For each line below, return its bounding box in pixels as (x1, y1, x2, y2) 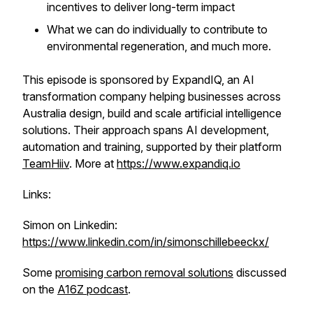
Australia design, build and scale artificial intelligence (22, 106, 282, 120)
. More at (69, 156, 117, 170)
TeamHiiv (22, 156, 69, 170)
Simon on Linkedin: (22, 218, 117, 232)
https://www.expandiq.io (117, 156, 240, 170)
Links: (22, 187, 51, 201)
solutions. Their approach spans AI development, (22, 123, 269, 137)
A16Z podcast (57, 282, 128, 296)
